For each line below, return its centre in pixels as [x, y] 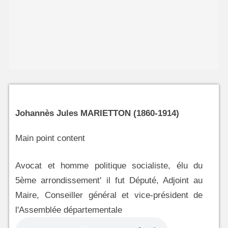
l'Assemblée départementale [69, 210]
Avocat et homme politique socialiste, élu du [109, 166]
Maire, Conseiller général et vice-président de [109, 195]
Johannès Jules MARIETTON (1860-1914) [97, 113]
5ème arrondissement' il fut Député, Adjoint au [109, 181]
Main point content [50, 138]
